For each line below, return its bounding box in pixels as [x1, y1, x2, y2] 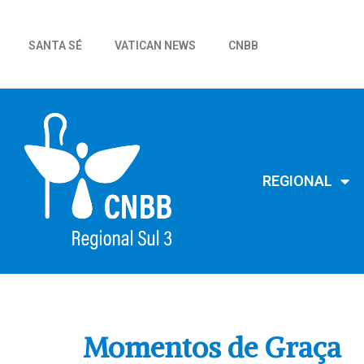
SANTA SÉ [28, 39, 82, 52]
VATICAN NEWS [115, 39, 196, 52]
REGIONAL [262, 172, 332, 190]
